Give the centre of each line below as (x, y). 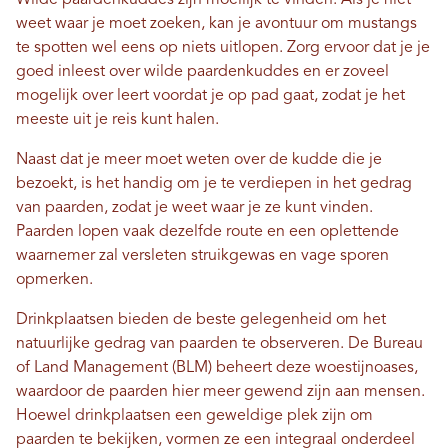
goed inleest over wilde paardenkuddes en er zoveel (202, 71)
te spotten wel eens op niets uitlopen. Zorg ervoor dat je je (223, 47)
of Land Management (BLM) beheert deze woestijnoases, (217, 367)
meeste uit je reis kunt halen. (117, 119)
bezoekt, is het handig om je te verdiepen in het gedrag (214, 183)
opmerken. (54, 279)
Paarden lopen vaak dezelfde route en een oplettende (207, 231)
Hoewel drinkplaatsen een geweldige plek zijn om (194, 415)
